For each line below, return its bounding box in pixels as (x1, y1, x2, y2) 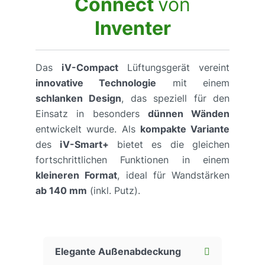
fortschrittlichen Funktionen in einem (35, 153, 230, 166)
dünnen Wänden (147, 107, 230, 119)
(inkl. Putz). (87, 184, 140, 196)
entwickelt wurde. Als (35, 122, 140, 135)
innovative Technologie (35, 76, 157, 89)
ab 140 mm (35, 184, 87, 196)
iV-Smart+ (60, 138, 117, 150)
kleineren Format (35, 169, 118, 181)
